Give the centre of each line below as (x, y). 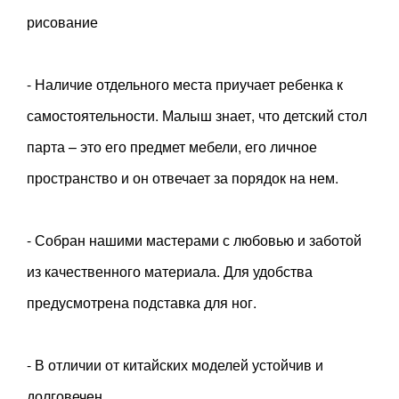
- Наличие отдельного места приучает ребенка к (185, 84)
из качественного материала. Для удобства (170, 271)
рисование (62, 22)
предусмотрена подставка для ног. (142, 302)
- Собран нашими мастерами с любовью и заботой (194, 240)
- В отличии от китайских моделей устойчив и (175, 365)
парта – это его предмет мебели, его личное (172, 147)
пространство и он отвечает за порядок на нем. (183, 178)
